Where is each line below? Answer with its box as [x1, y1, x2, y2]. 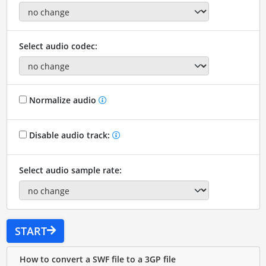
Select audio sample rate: [18, 164, 122, 176]
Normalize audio [26, 94, 99, 106]
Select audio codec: [18, 40, 97, 52]
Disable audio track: [26, 129, 112, 141]
